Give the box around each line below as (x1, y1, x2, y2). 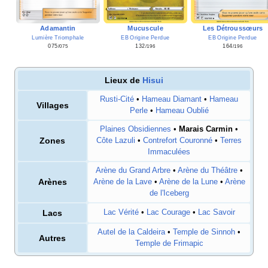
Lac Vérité (103, 208, 139, 217)
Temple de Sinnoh (173, 228, 235, 237)
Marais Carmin (179, 125, 233, 134)
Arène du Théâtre (177, 166, 237, 175)
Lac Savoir (197, 208, 235, 217)
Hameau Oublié (155, 106, 209, 115)
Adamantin (40, 25, 76, 33)
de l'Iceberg (149, 189, 189, 198)
